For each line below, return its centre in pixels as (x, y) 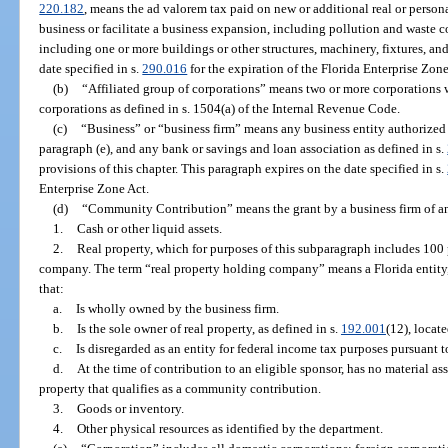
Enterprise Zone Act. (94, 188)
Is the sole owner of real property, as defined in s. (208, 328)
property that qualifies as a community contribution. (180, 388)
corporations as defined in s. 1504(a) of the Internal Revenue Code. (220, 108)
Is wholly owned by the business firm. (177, 308)
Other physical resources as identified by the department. (229, 428)
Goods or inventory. (130, 408)
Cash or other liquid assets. (149, 228)
